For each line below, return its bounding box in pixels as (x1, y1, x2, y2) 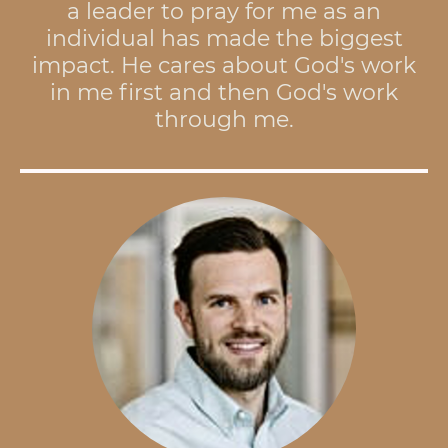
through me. (154, 105, 294, 133)
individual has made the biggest (45, 24, 403, 52)
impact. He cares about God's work (32, 51, 416, 79)
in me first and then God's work (50, 78, 398, 106)
